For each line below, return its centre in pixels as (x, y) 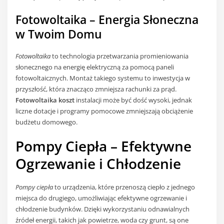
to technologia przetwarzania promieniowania (120, 56)
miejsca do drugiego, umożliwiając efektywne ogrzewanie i (101, 198)
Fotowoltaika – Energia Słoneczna (107, 19)
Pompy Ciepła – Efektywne (104, 146)
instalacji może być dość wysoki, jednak (133, 100)
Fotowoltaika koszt (45, 100)
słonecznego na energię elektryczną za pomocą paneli (95, 67)
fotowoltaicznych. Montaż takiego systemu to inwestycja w (103, 78)
